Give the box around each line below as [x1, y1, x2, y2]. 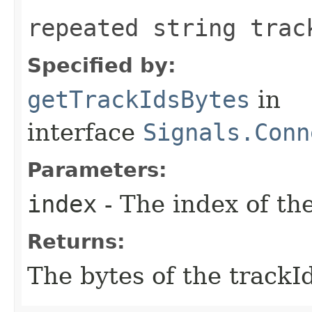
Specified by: [27, 53, 176, 77]
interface [27, 118, 143, 146]
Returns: [27, 229, 125, 253]
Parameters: [27, 157, 167, 182]
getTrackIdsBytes [27, 85, 250, 114]
